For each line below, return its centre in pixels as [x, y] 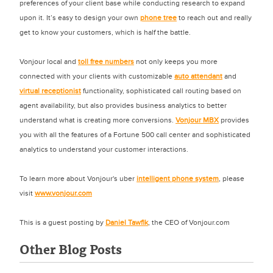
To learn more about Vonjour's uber [78, 179]
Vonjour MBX [197, 120]
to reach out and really [214, 18]
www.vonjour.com [63, 193]
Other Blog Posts [71, 249]
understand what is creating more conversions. [97, 120]
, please [232, 179]
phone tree [158, 18]
